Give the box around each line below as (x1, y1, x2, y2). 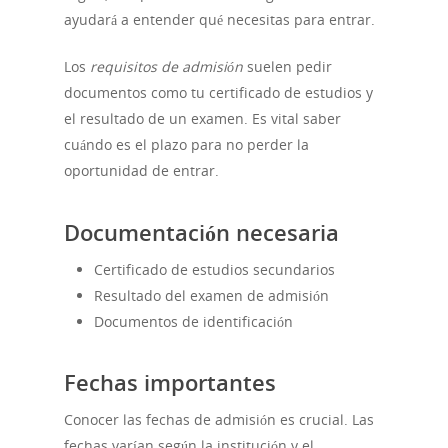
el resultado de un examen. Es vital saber (64, 109, 341, 129)
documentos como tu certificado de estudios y (64, 83, 373, 103)
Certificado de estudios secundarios (94, 260, 335, 280)
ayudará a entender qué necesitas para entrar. (64, 10, 375, 30)
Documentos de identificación (94, 312, 293, 332)
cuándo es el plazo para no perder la (64, 135, 309, 155)
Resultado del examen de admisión (94, 286, 329, 306)
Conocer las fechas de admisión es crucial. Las (64, 410, 374, 430)
